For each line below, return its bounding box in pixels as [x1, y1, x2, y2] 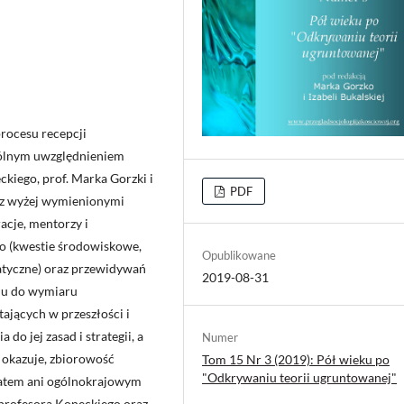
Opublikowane [202, 248, 276, 263]
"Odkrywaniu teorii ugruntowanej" [202, 370, 397, 386]
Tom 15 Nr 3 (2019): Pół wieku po [202, 352, 390, 368]
